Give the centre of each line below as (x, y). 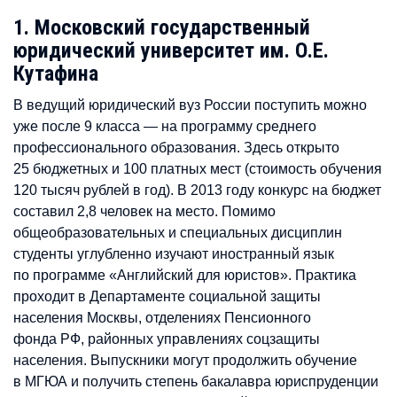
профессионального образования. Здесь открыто (176, 147)
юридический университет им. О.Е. (171, 50)
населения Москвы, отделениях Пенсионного (162, 317)
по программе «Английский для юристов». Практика (185, 274)
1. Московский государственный (162, 27)
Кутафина (56, 73)
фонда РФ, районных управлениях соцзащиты (167, 338)
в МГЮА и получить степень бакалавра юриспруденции (196, 381)
